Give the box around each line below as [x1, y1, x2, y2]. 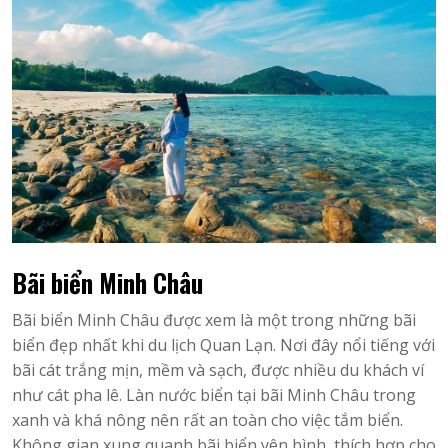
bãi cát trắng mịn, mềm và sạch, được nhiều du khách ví [12, 359, 424, 381]
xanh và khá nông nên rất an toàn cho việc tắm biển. [12, 409, 403, 431]
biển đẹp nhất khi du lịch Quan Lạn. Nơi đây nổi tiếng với [12, 334, 435, 356]
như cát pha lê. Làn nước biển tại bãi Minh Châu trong [12, 384, 416, 406]
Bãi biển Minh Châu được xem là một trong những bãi [12, 309, 416, 331]
